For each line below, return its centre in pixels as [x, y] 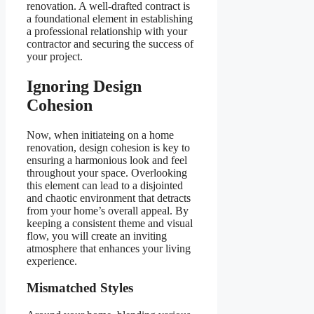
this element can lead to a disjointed [105, 185]
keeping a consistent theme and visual [110, 223]
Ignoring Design [84, 86]
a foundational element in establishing [110, 18]
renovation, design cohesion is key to [108, 147]
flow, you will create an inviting [97, 235]
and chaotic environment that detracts [109, 198]
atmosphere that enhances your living [109, 248]
